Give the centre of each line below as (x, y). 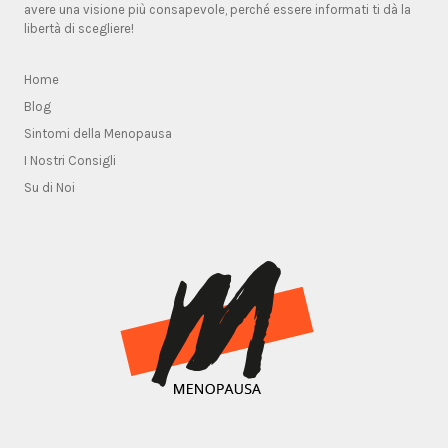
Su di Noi (49, 187)
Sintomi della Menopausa (98, 133)
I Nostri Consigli (70, 160)
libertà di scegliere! (79, 28)
